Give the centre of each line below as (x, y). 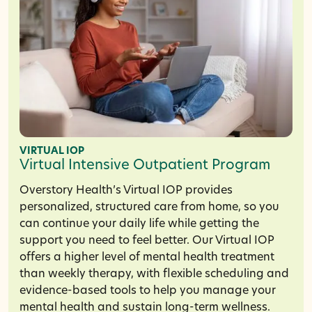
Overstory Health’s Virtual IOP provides (126, 190)
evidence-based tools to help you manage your (148, 291)
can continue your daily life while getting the (139, 224)
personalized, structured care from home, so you (149, 207)
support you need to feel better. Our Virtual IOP (147, 241)
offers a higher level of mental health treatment (147, 257)
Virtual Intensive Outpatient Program (145, 165)
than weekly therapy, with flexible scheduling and (154, 274)
